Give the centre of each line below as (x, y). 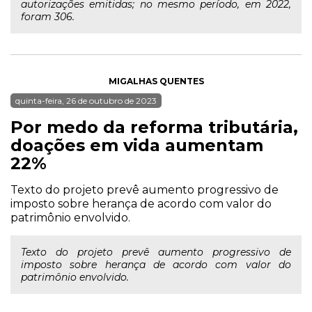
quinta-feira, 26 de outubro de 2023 (86, 101)
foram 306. (48, 17)
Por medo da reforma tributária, (154, 127)
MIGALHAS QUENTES (156, 81)
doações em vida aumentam (137, 145)
